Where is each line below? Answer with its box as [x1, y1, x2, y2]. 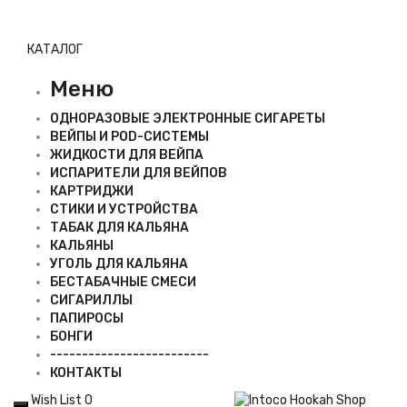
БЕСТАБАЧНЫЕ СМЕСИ [50, 274, 196, 290]
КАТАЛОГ [27, 42, 83, 57]
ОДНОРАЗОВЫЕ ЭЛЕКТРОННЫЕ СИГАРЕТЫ [50, 111, 325, 126]
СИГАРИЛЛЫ [50, 293, 133, 308]
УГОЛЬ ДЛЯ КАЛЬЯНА [50, 256, 188, 272]
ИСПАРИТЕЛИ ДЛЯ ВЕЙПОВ [50, 165, 227, 181]
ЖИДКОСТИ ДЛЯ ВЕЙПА [50, 147, 203, 163]
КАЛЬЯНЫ [50, 238, 114, 253]
